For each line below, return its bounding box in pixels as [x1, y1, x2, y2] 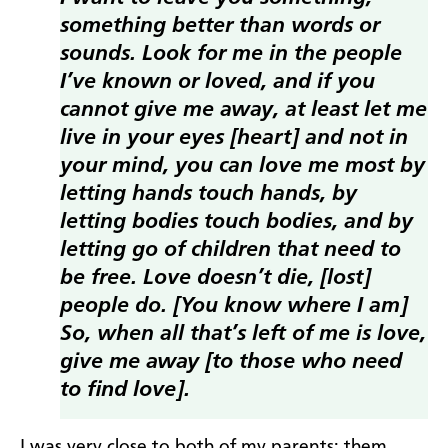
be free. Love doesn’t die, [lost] [60, 267, 371, 290]
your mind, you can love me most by [60, 155, 425, 178]
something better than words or [60, 15, 380, 38]
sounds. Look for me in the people [60, 43, 402, 66]
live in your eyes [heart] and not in [60, 127, 408, 150]
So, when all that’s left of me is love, [60, 323, 426, 346]
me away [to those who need [109, 351, 402, 374]
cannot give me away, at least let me [60, 99, 427, 122]
